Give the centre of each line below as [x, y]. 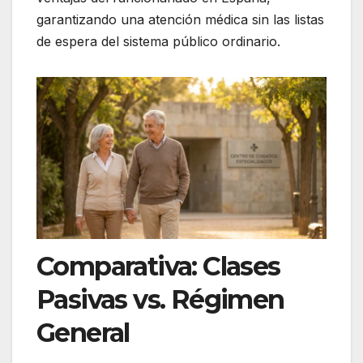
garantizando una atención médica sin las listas [180, 19]
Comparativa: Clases [158, 266]
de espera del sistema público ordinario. [158, 41]
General [83, 332]
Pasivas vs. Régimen [160, 299]
